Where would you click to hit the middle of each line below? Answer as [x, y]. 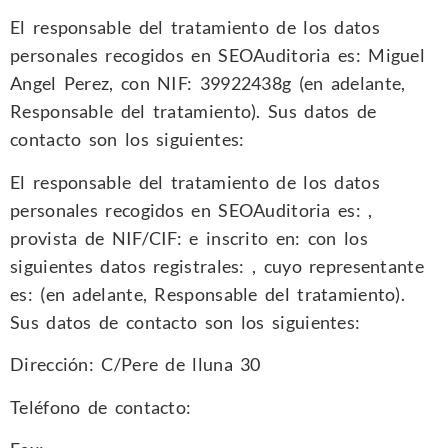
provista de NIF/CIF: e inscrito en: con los [189, 237]
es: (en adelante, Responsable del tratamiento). [208, 293]
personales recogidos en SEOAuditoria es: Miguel [218, 55]
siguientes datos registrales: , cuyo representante [217, 265]
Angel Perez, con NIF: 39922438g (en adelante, [208, 83]
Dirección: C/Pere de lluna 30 [135, 364]
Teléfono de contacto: [101, 406]
